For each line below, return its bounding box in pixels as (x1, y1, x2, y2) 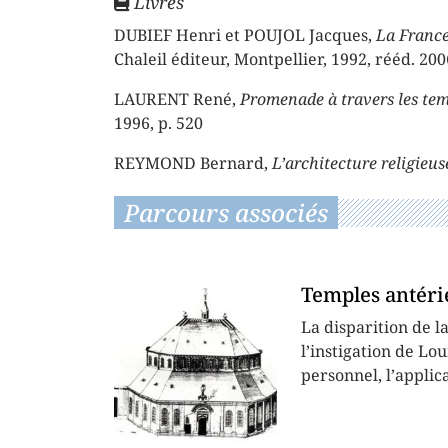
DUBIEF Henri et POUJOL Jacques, (114, 23, 376, 46)
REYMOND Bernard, (114, 151, 272, 174)
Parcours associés (124, 195, 328, 229)
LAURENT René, (114, 87, 240, 110)
